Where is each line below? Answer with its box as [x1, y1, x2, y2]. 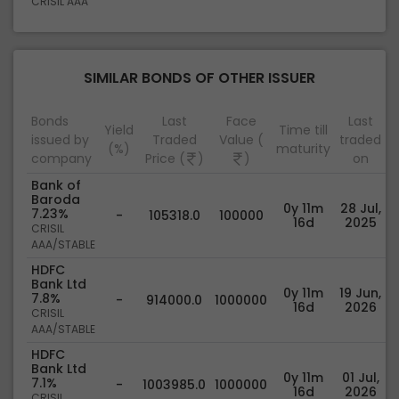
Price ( [144, 150, 185, 167]
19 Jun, [339, 284, 381, 302]
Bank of [31, 176, 81, 194]
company [31, 150, 92, 167]
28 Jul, [339, 199, 381, 217]
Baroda [31, 191, 80, 208]
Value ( [218, 131, 264, 149]
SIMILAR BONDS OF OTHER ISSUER [84, 67, 315, 88]
